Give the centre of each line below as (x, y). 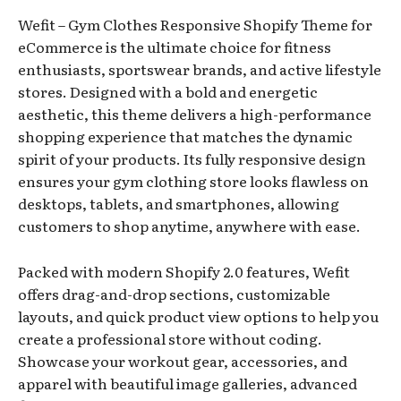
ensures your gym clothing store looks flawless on (193, 181)
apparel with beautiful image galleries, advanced (188, 384)
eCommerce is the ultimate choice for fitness (175, 47)
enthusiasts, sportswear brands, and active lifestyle (200, 69)
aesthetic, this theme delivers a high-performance (195, 114)
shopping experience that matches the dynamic (185, 137)
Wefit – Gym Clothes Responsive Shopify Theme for (195, 25)
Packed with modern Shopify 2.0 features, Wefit (184, 272)
